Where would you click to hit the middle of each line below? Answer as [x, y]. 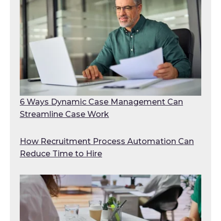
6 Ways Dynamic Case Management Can [101, 102]
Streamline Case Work [64, 114]
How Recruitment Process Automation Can [107, 141]
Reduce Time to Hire [61, 153]
